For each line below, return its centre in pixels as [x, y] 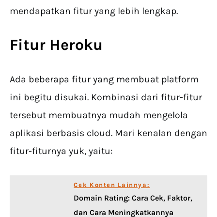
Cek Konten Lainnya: [112, 185]
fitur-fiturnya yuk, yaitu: [61, 151]
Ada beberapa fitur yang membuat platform [104, 79]
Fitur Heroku [56, 45]
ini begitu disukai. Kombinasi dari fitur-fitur [106, 97]
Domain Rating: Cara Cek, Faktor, [133, 198]
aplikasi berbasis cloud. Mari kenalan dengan [108, 133]
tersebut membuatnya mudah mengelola [99, 115]
